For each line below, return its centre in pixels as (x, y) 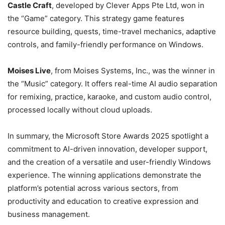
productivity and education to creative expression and (103, 201)
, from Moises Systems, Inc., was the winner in (133, 71)
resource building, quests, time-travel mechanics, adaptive (112, 31)
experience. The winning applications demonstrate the (104, 175)
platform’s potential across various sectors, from (93, 188)
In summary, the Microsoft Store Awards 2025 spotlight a (108, 136)
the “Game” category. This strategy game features (96, 18)
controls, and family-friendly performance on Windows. (105, 44)
